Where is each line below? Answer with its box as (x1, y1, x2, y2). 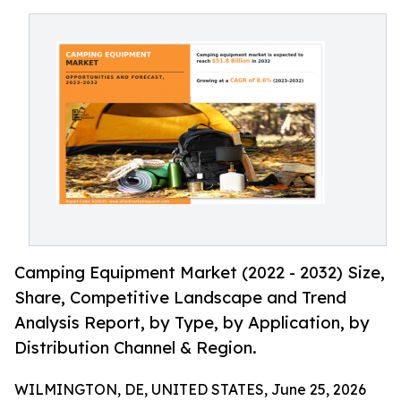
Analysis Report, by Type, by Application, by (14, 312, 370, 333)
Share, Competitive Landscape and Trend (14, 287, 346, 308)
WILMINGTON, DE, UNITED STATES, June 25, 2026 (14, 380, 366, 399)
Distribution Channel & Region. (14, 337, 257, 358)
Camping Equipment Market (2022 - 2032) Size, (14, 262, 385, 283)
